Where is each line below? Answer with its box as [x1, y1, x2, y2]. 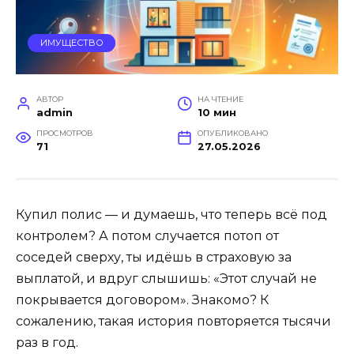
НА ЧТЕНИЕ [197, 94, 243, 104]
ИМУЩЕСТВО [40, 37, 104, 49]
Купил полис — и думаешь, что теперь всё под [16, 206, 327, 222]
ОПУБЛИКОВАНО [197, 128, 268, 137]
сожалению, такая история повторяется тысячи [16, 313, 331, 329]
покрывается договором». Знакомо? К [16, 292, 269, 307]
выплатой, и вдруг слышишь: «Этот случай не [16, 270, 317, 286]
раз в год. [16, 334, 78, 350]
